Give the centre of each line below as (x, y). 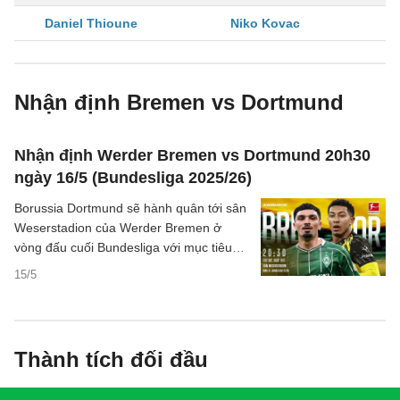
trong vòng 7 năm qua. (79, 287)
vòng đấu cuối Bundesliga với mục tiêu (123, 247)
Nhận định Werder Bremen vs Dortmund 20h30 (192, 155)
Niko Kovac (265, 23)
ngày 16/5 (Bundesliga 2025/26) (133, 178)
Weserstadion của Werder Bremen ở (118, 228)
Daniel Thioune (91, 23)
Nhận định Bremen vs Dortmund (179, 102)
